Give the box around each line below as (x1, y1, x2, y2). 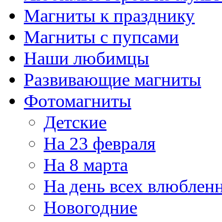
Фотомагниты (24, 90, 131, 111)
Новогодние (44, 197, 137, 218)
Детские (44, 111, 107, 132)
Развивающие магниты (24, 69, 201, 90)
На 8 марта (44, 154, 128, 175)
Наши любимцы (24, 48, 149, 68)
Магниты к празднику (24, 5, 195, 26)
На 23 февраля (44, 133, 156, 154)
